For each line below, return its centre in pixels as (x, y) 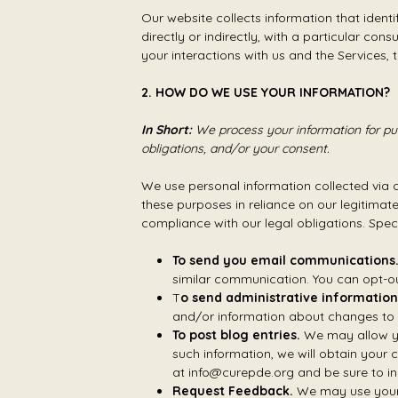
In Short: (168, 130)
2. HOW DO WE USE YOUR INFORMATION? (266, 92)
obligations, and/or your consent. (235, 148)
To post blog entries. (236, 335)
